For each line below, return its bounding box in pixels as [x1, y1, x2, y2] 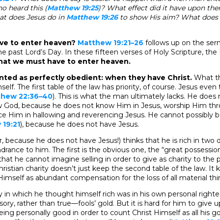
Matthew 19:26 [66, 12, 118, 22]
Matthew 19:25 [47, 3, 98, 12]
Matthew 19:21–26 [78, 38, 143, 47]
